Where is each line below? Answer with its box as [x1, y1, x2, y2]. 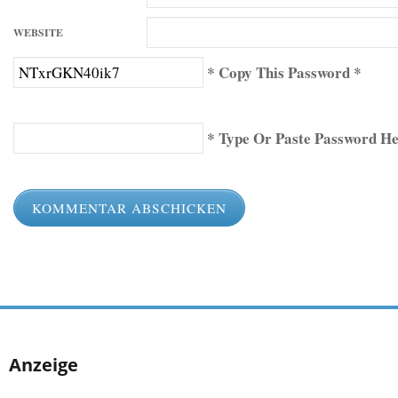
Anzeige [9, 352, 79, 378]
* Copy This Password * [206, 60, 362, 84]
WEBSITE [12, 24, 63, 40]
